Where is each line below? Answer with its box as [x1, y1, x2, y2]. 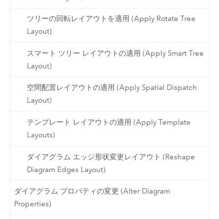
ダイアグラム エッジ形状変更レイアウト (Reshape [26, 152, 195, 161]
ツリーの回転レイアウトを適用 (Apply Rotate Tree [26, 14, 196, 23]
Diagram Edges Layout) [26, 165, 106, 174]
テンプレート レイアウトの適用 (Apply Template [26, 118, 191, 127]
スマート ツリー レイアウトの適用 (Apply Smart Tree [26, 48, 204, 58]
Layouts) [26, 131, 55, 140]
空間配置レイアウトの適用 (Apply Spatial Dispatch [26, 83, 197, 92]
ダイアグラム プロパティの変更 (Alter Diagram [14, 187, 171, 196]
